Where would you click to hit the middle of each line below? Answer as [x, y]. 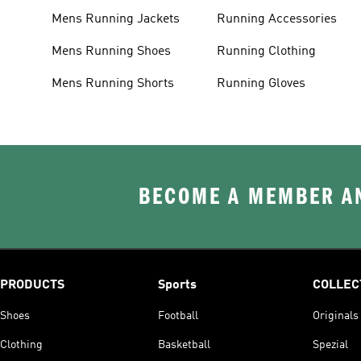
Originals [336, 315]
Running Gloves [261, 83]
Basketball [184, 344]
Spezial [330, 344]
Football [178, 315]
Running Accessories [277, 19]
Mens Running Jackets [116, 19]
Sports [177, 285]
